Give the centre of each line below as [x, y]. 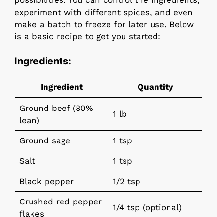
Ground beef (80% [56, 108]
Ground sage [45, 140]
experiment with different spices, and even [104, 12]
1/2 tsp [126, 181]
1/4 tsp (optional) [147, 207]
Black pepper [46, 181]
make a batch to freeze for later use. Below [104, 24]
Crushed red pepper [60, 201]
